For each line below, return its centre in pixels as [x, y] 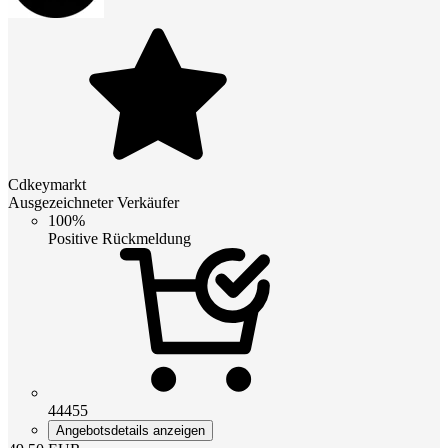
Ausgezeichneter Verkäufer [93, 203]
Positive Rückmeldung [119, 239]
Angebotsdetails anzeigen [130, 431]
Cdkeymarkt [47, 185]
